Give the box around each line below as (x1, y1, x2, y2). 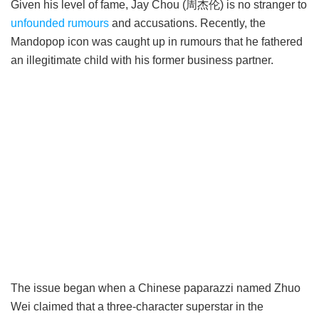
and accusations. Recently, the (109, 17, 266, 30)
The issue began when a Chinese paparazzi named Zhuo (11, 282, 300, 295)
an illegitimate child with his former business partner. (11, 54, 273, 67)
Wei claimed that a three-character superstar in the (11, 300, 263, 313)
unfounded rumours (11, 17, 109, 30)
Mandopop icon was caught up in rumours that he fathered (11, 36, 303, 48)
